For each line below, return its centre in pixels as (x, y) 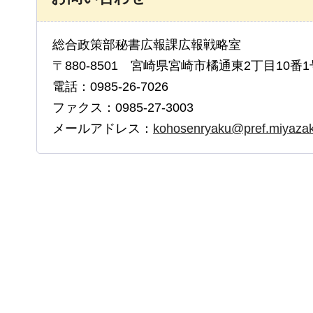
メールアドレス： (103, 128)
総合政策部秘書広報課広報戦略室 (153, 44)
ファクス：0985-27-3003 (123, 107)
